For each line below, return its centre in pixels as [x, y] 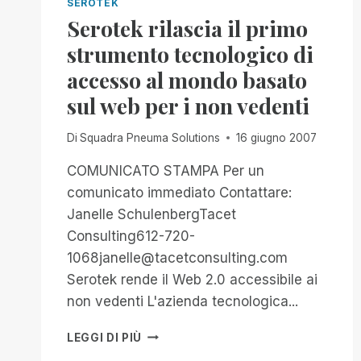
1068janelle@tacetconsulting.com [177, 257]
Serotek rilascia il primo [187, 28]
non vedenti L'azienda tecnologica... [183, 301]
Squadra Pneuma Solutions [150, 137]
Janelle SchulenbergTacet [151, 214]
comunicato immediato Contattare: [179, 192]
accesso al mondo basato [187, 79]
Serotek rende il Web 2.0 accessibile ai [192, 279]
